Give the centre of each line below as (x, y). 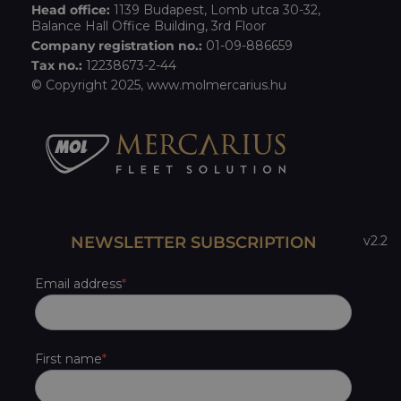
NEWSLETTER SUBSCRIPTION (193, 242)
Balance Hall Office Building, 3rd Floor (149, 26)
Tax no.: (57, 66)
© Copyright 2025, (89, 85)
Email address (78, 283)
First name (68, 358)
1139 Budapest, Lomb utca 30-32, (215, 10)
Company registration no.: (117, 46)
